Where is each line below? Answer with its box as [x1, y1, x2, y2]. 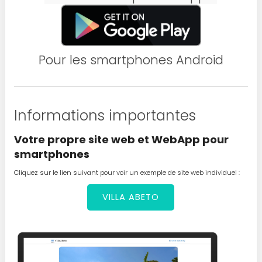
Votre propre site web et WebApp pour [13, 132, 229, 147]
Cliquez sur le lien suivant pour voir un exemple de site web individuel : [13, 167, 240, 177]
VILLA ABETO [102, 191, 160, 204]
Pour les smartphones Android [38, 51, 223, 69]
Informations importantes [13, 106, 196, 126]
